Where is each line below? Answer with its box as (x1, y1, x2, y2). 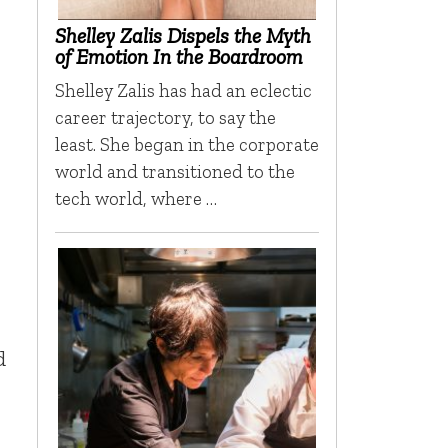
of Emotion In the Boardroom (54, 44, 303, 70)
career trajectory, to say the (54, 106, 276, 130)
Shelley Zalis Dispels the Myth (54, 23, 311, 49)
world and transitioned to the (54, 160, 295, 184)
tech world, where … (54, 187, 217, 211)
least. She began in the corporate (54, 133, 319, 157)
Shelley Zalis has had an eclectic (54, 79, 312, 103)
